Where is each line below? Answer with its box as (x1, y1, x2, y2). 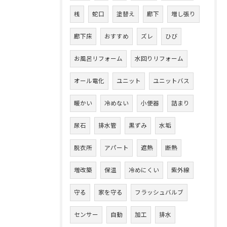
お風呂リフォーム (74, 55, 123, 62)
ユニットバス (153, 78, 190, 85)
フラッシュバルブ (135, 189, 183, 196)
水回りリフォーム (135, 55, 183, 62)
